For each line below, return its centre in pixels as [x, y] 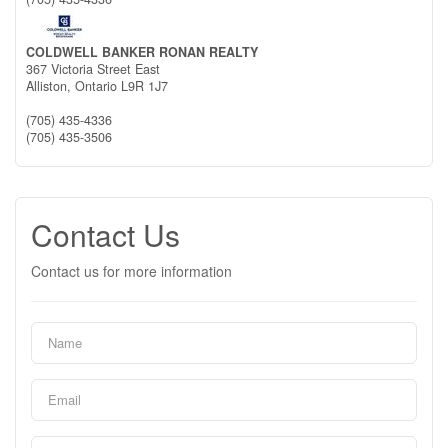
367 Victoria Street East [93, 68]
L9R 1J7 [144, 85]
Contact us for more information [131, 270]
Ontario [96, 85]
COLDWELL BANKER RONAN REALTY [142, 51]
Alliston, [50, 85]
